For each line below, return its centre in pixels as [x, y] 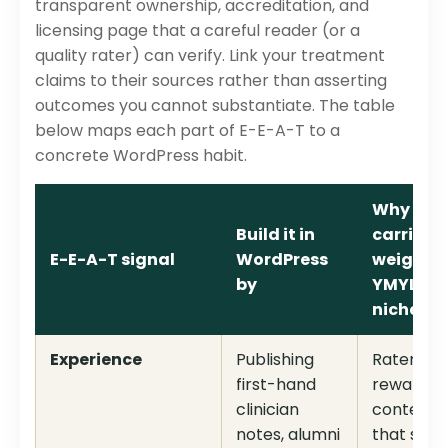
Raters [398, 359]
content [404, 409]
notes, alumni [288, 434]
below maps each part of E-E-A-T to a [187, 130]
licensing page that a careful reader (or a [197, 30]
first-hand [276, 384]
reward [400, 384]
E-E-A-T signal [112, 259]
